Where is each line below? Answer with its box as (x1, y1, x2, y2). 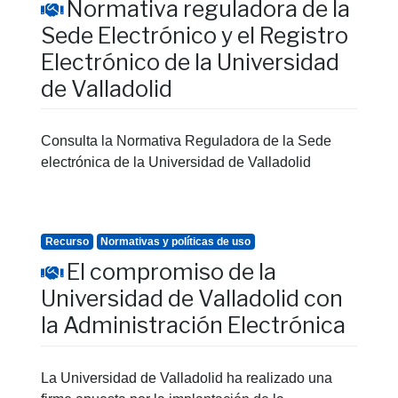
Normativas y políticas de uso (100, 235, 251, 249)
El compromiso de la (67, 259, 276, 286)
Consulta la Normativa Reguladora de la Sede (41, 133, 331, 149)
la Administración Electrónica (41, 312, 346, 339)
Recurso (44, 235, 89, 249)
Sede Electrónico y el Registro (41, 21, 348, 49)
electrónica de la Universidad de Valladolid (41, 155, 311, 171)
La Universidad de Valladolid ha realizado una (41, 370, 332, 386)
